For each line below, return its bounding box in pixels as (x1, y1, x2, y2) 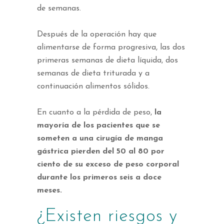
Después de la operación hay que (37, 30, 156, 39)
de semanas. (37, 4, 81, 13)
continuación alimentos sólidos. (37, 82, 149, 91)
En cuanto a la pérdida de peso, (37, 108, 154, 117)
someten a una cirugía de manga (37, 134, 163, 143)
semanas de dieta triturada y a (37, 69, 149, 78)
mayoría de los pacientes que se (37, 121, 160, 130)
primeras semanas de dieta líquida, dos (37, 56, 178, 65)
